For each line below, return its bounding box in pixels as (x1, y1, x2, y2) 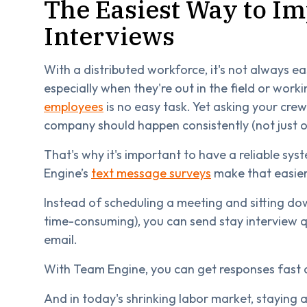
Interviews (44, 19, 175, 52)
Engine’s (44, 164, 91, 181)
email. (44, 231, 77, 247)
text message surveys (91, 164, 211, 181)
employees (44, 98, 103, 114)
